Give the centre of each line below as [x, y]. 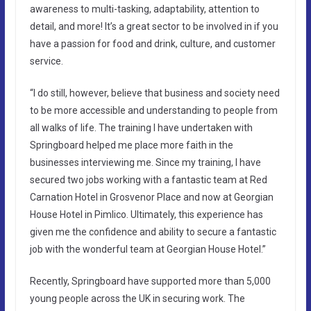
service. [46, 61]
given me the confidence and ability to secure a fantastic [153, 232]
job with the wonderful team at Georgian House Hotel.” [148, 249]
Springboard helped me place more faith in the [131, 145]
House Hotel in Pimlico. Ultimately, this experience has [146, 214]
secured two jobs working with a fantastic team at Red [148, 179]
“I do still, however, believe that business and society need [154, 93]
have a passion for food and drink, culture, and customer [152, 43]
